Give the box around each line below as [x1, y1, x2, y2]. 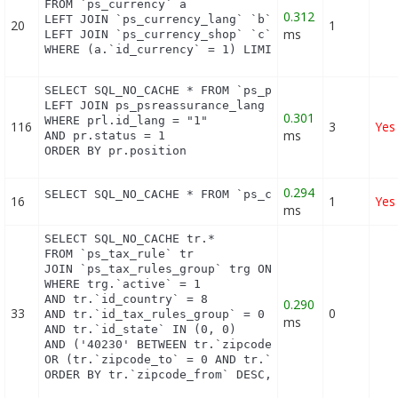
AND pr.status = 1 [44, 129, 166, 143]
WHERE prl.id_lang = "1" [44, 114, 209, 128]
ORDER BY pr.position [44, 144, 187, 158]
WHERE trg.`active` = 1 [44, 277, 202, 291]
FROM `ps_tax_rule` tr [44, 247, 195, 261]
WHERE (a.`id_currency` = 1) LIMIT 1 [44, 43, 294, 57]
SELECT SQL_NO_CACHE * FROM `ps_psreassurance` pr [44, 84, 386, 98]
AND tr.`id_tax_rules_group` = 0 [44, 307, 266, 322]
